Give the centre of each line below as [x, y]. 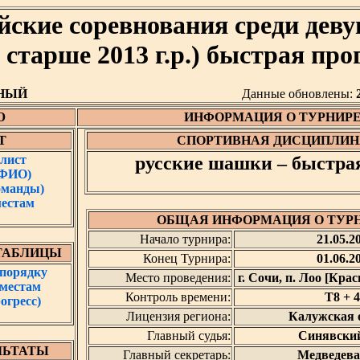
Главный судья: [188, 335]
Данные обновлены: [299, 94]
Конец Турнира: [186, 258]
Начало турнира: [185, 239]
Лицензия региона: [178, 316]
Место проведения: [178, 278]
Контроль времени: [178, 297]
